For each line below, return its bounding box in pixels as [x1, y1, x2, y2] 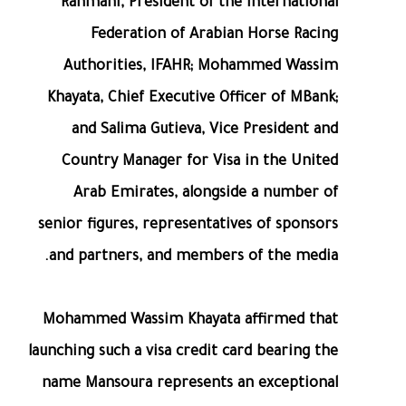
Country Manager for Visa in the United [62, 154, 338, 171]
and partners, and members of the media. [49, 249, 338, 266]
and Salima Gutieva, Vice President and [72, 122, 338, 140]
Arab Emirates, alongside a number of [73, 186, 338, 203]
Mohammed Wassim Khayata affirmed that [43, 313, 338, 330]
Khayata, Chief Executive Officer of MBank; [47, 91, 338, 108]
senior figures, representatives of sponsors [38, 217, 338, 235]
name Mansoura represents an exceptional [42, 376, 338, 393]
